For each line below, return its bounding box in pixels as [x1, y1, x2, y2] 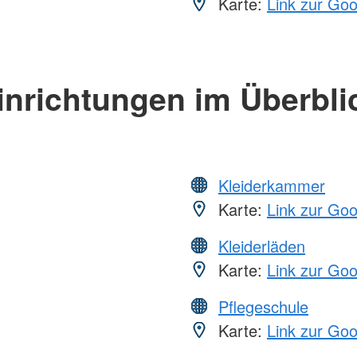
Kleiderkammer [218, 173, 325, 197]
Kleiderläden [218, 233, 305, 257]
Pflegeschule [218, 294, 308, 318]
